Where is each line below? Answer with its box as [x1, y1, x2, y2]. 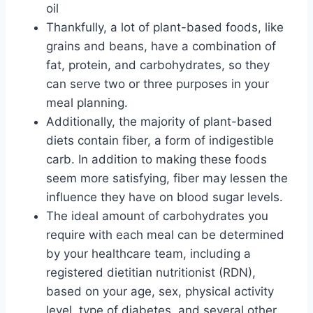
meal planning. [46, 95, 128, 110]
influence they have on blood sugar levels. [46, 189, 283, 204]
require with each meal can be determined [46, 227, 284, 242]
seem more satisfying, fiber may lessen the [46, 170, 288, 185]
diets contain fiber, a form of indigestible [46, 133, 274, 147]
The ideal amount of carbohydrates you [46, 208, 268, 223]
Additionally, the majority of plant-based [46, 114, 272, 129]
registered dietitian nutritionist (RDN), [46, 265, 256, 279]
